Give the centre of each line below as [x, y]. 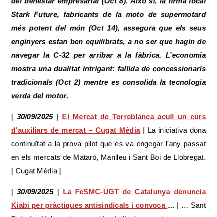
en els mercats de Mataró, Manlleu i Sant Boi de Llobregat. [108, 157]
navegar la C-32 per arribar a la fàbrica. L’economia [108, 55]
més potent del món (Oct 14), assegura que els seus [108, 28]
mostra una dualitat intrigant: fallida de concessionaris [108, 68]
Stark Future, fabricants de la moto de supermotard [108, 14]
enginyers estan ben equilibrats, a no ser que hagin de [108, 41]
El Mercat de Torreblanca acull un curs [134, 116]
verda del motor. [40, 95]
